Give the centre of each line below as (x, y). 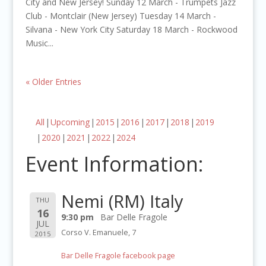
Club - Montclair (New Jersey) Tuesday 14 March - (121, 16)
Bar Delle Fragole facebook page (118, 256)
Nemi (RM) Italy (122, 201)
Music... (39, 43)
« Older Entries (53, 82)
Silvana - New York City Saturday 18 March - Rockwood (131, 30)
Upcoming (70, 122)
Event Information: (114, 164)
